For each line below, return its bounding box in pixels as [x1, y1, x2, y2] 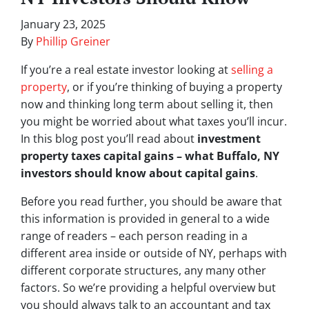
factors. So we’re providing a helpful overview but [21, 280, 276, 296]
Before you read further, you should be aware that [21, 194, 282, 210]
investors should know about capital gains [21, 166, 255, 181]
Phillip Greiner [36, 34, 110, 50]
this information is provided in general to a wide [21, 211, 270, 227]
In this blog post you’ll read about [21, 131, 197, 147]
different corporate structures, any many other [21, 263, 266, 279]
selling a [231, 62, 273, 78]
